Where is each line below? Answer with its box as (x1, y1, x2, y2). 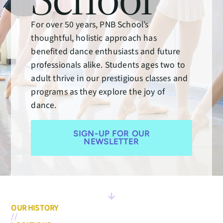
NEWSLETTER (84, 136, 139, 146)
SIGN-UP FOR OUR (73, 128, 150, 138)
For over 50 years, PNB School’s (31, 18, 149, 31)
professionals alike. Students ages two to (31, 58, 185, 71)
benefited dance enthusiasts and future (31, 45, 181, 58)
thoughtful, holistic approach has (31, 31, 157, 44)
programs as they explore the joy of (31, 85, 165, 98)
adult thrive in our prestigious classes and (31, 72, 188, 85)
